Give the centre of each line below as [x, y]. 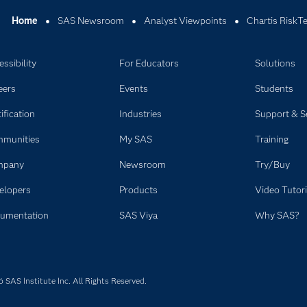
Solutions [275, 63]
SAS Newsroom [90, 21]
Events [133, 88]
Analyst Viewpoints [185, 21]
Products [138, 190]
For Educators [149, 63]
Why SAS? [277, 215]
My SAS [135, 139]
